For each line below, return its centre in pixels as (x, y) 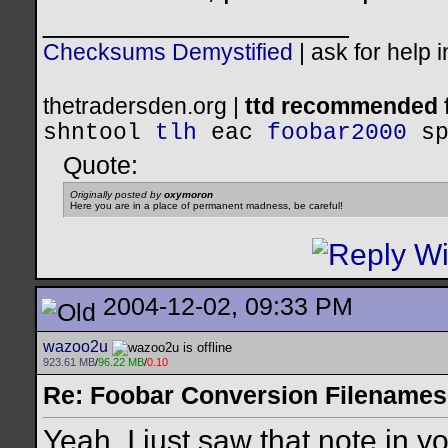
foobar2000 (337, 133)
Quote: (100, 165)
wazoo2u (75, 346)
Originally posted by (117, 195)
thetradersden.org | (144, 106)
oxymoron (188, 195)
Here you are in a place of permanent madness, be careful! (206, 206)
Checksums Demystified (168, 52)
